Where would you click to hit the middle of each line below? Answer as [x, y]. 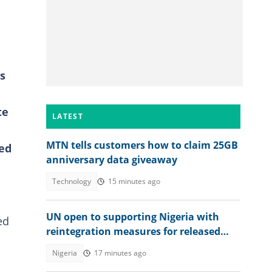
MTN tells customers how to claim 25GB [142, 145]
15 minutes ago [134, 181]
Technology [72, 181]
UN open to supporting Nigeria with [133, 217]
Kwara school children [100, 246]
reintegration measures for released [133, 231]
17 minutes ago [120, 253]
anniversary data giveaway [112, 160]
